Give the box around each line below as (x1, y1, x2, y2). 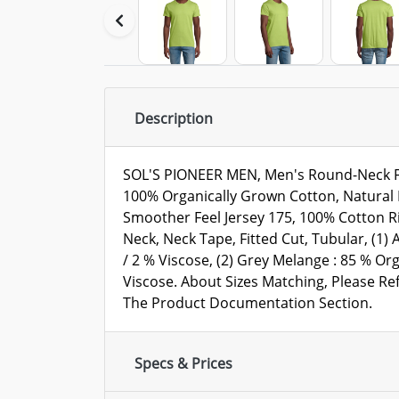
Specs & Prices (134, 353, 232, 373)
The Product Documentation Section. (123, 293, 372, 313)
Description (134, 109, 213, 129)
